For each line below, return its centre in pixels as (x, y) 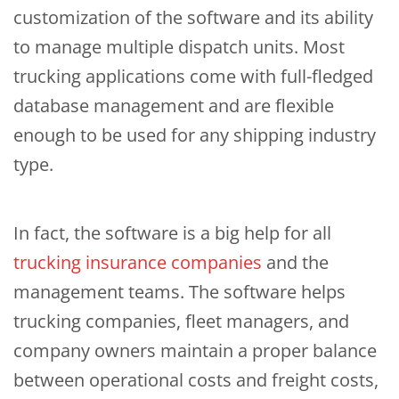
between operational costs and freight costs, (196, 380)
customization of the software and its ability (193, 18)
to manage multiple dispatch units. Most (179, 47)
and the (295, 263)
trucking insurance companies (138, 263)
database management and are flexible (174, 106)
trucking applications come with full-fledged (193, 77)
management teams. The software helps (179, 292)
